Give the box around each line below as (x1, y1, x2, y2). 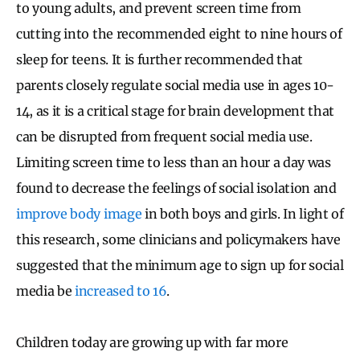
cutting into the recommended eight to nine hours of (16, 26, 342, 43)
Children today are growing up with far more (16, 334, 288, 351)
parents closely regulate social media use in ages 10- (16, 77, 335, 94)
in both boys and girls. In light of (141, 206, 344, 223)
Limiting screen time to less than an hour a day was (16, 154, 331, 171)
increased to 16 (75, 283, 167, 300)
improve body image (16, 206, 142, 223)
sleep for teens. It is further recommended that (16, 51, 303, 68)
